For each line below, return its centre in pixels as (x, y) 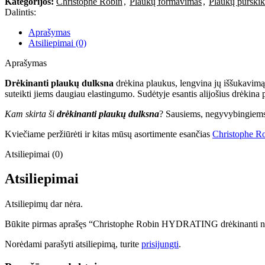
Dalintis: (20, 12)
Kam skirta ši (31, 114)
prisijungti (160, 244)
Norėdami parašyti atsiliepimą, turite (73, 244)
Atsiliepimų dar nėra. (44, 204)
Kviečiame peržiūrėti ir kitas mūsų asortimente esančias (109, 134)
